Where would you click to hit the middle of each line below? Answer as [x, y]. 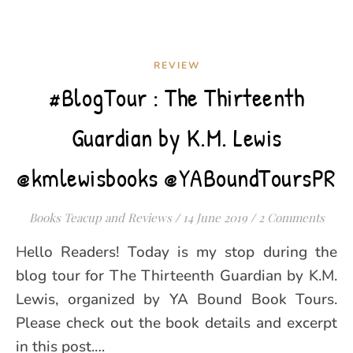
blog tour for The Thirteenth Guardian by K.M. [176, 276]
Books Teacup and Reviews [100, 217]
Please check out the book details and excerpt [176, 323]
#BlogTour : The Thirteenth [176, 97]
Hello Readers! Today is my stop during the [21, 252]
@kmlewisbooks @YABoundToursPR [176, 178]
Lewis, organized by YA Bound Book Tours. [176, 299]
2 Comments [291, 217]
